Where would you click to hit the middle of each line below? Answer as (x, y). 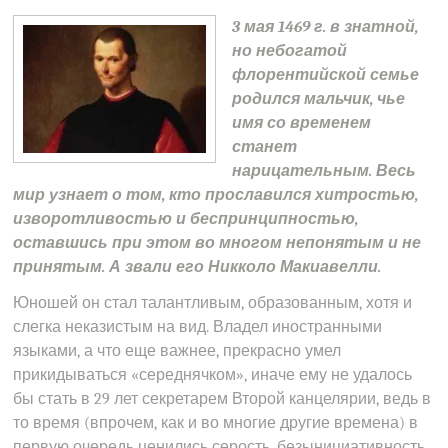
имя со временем (301, 123)
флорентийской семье (325, 75)
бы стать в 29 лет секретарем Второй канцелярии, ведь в (222, 399)
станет (264, 147)
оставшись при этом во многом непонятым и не (217, 243)
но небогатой (289, 51)
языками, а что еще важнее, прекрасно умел (177, 351)
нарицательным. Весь (323, 171)
